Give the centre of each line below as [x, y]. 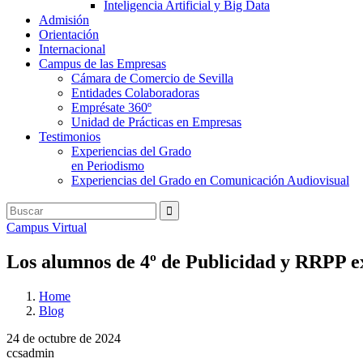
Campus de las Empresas [102, 64]
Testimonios [70, 137]
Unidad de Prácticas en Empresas [156, 122]
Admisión [64, 20]
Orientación [69, 34]
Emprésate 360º [111, 107]
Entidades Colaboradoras [135, 93]
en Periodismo [108, 166]
